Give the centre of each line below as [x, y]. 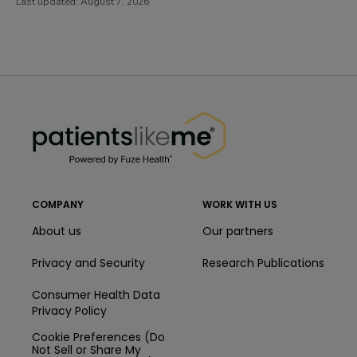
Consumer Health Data [96, 294]
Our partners [238, 231]
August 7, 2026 [115, 34]
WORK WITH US [240, 204]
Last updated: [48, 34]
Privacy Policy [69, 310]
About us [57, 231]
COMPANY [58, 204]
